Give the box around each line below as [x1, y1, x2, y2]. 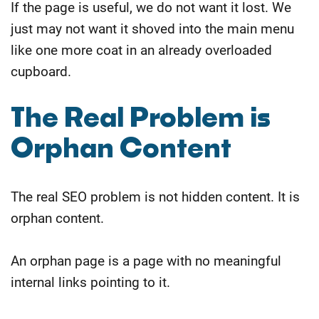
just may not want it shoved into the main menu [11, 20, 294, 37]
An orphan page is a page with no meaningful [11, 252, 281, 269]
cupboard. [11, 63, 71, 80]
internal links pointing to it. [11, 273, 170, 291]
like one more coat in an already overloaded [11, 41, 272, 58]
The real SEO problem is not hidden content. [11, 188, 278, 205]
